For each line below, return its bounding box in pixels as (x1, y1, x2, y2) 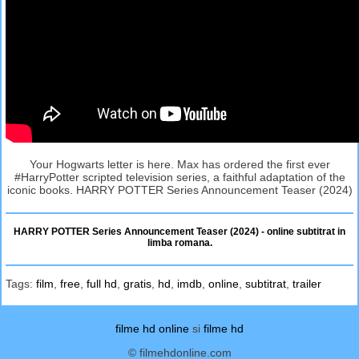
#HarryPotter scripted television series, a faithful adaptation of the (14, 170, 345, 184)
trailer (292, 276, 321, 290)
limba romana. (147, 236, 212, 248)
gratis (123, 276, 151, 290)
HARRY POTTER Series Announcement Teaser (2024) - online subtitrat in (14, 225, 345, 237)
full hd (87, 276, 117, 290)
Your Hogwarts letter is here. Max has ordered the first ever (29, 157, 330, 171)
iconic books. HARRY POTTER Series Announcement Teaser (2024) (6, 183, 353, 196)
